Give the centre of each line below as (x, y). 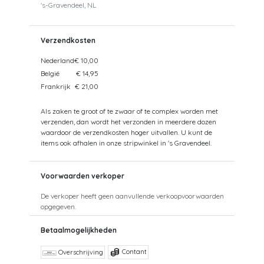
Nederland (57, 60)
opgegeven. (58, 206)
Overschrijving (80, 253)
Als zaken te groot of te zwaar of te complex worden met (129, 111)
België (50, 73)
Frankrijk (56, 86)
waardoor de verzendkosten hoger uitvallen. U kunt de (126, 132)
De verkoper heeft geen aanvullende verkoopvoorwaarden (132, 196)
